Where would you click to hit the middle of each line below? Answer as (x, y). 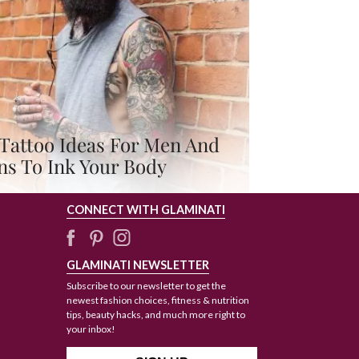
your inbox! (91, 329)
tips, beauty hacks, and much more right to (155, 314)
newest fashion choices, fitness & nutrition (157, 300)
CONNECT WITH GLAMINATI (145, 209)
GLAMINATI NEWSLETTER (137, 264)
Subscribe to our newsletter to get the (146, 285)
